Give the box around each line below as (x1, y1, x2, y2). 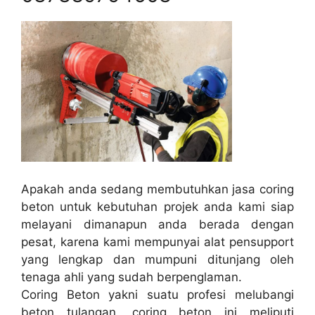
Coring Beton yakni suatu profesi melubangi (21, 288, 294, 302)
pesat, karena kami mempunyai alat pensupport (21, 235, 294, 250)
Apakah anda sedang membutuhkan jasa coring (21, 182, 294, 197)
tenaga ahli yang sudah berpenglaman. (21, 270, 242, 285)
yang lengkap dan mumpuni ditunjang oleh (21, 252, 294, 267)
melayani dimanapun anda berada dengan (21, 217, 294, 232)
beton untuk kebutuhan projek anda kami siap (21, 200, 294, 214)
